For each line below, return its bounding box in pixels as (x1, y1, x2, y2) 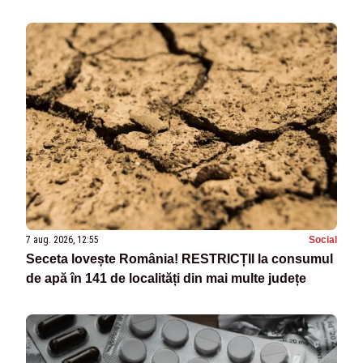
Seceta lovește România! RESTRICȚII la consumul (26, 252, 333, 266)
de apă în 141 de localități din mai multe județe (26, 271, 306, 285)
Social (309, 234, 337, 246)
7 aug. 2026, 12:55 (26, 234, 99, 246)
